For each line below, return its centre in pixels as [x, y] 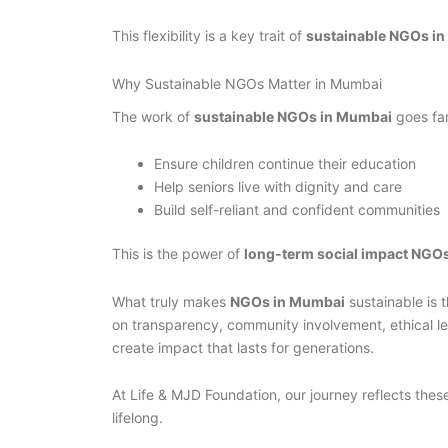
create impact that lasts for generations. [243, 347]
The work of [153, 116]
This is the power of [178, 254]
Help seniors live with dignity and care [278, 187]
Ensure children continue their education [285, 164]
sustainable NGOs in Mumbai [293, 116]
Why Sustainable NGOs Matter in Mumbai [247, 83]
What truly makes [171, 301]
